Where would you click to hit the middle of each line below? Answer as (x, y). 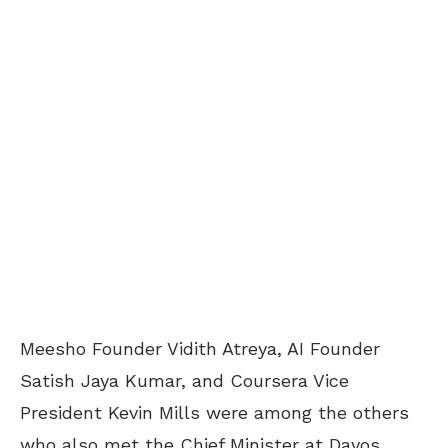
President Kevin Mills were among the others (214, 412)
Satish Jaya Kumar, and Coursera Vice (184, 380)
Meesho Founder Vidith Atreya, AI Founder (200, 348)
